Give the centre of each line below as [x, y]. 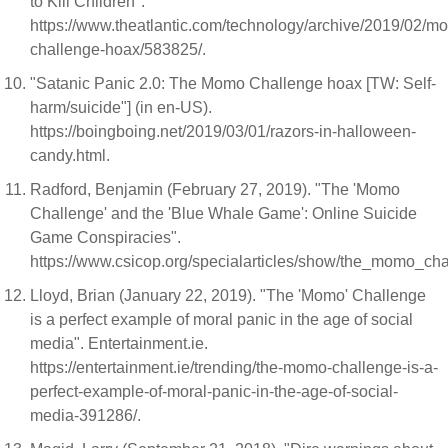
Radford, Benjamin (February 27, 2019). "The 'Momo [215, 189]
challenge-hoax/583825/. [120, 49]
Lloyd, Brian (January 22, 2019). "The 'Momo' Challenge [228, 295]
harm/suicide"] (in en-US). [121, 107]
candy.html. [72, 155]
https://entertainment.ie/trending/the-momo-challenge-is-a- [234, 367]
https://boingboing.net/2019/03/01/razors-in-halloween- [223, 131]
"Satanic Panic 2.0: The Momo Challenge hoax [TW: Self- [233, 83]
